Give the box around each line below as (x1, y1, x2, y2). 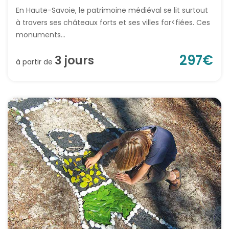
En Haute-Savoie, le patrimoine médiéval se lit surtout (16, 5, 208, 15)
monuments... (16, 29, 65, 40)
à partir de (16, 56, 55, 67)
